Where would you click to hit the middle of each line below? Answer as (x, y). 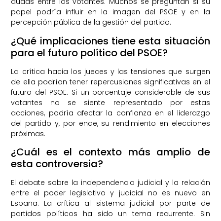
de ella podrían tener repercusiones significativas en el (110, 82)
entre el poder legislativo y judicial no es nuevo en (110, 193)
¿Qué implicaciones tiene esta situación (110, 41)
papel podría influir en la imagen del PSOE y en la (110, 12)
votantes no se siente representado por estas (110, 102)
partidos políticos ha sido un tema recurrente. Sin (110, 213)
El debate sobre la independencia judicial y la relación (110, 182)
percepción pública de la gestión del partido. (91, 22)
